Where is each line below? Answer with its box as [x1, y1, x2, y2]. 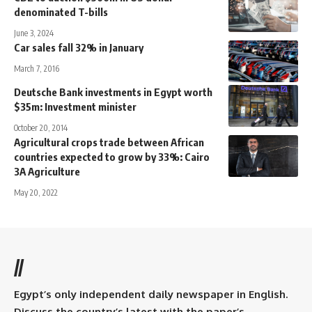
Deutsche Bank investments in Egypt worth [14, 86, 212, 99]
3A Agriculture [14, 165, 80, 178]
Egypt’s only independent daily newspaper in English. [14, 288, 288, 302]
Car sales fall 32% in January [14, 41, 143, 54]
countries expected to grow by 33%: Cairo [14, 150, 210, 164]
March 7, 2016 [14, 63, 59, 75]
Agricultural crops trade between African [14, 136, 204, 149]
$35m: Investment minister [14, 100, 136, 114]
